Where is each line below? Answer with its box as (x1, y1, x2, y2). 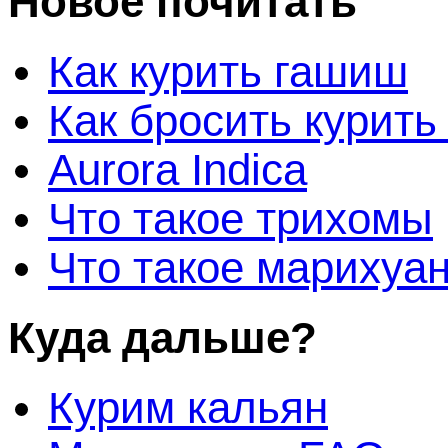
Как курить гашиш (48, 47, 408, 96)
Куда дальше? (8, 314, 317, 363)
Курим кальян (48, 384, 328, 433)
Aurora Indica (48, 145, 307, 194)
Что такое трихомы (48, 194, 433, 243)
